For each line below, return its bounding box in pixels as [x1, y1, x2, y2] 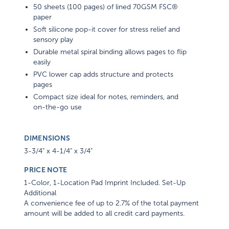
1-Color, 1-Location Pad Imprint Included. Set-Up [24, 179, 186, 187]
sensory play [33, 36, 74, 44]
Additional [24, 189, 57, 197]
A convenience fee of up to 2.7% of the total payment [24, 199, 199, 208]
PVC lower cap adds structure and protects [33, 71, 174, 79]
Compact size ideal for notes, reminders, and [33, 93, 179, 101]
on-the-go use [33, 103, 82, 111]
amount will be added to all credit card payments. [24, 210, 185, 218]
